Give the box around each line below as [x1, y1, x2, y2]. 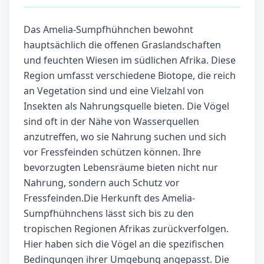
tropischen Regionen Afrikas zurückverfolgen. [24, 222, 229, 236]
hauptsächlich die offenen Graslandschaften [24, 38, 221, 52]
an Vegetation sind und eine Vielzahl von [24, 84, 204, 98]
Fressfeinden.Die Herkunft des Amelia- [24, 192, 195, 205]
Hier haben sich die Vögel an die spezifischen [24, 237, 224, 251]
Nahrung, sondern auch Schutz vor [24, 176, 180, 190]
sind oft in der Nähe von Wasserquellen [24, 115, 199, 128]
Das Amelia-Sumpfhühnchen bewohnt [24, 23, 193, 37]
